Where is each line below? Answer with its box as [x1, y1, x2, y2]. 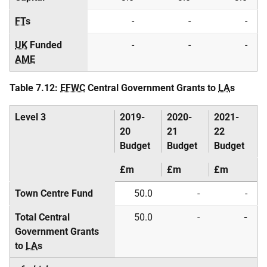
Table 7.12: [10, 82, 60, 94]
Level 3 [15, 111, 46, 123]
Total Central [15, 212, 70, 223]
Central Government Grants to [85, 82, 218, 94]
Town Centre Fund [15, 188, 93, 199]
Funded [27, 39, 62, 51]
